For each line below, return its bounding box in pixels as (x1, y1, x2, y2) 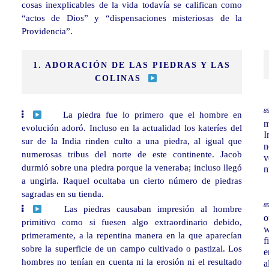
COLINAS (94, 74, 148, 83)
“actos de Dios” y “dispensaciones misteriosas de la (21, 13, 242, 23)
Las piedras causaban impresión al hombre (64, 204, 242, 214)
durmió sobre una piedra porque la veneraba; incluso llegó (21, 162, 242, 173)
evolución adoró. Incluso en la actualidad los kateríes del (21, 122, 242, 133)
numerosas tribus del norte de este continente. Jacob (21, 149, 242, 160)
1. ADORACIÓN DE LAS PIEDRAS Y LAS (32, 61, 231, 70)
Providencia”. (21, 26, 73, 37)
